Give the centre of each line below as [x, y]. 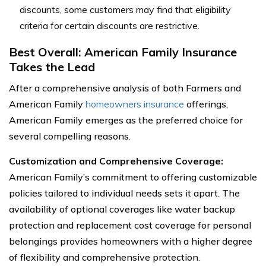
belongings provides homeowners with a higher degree [131, 241]
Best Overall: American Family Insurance [123, 52]
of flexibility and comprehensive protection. [104, 257]
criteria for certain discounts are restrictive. [110, 25]
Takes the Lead [52, 66]
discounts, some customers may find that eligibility [125, 9]
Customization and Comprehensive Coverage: [116, 161]
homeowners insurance [135, 104]
